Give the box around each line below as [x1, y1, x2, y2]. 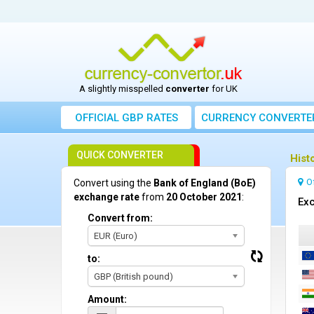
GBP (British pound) [94, 271, 173, 282]
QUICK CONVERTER [76, 149, 163, 161]
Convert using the [74, 177, 153, 189]
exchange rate [74, 191, 139, 203]
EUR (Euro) [94, 231, 137, 241]
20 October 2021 [166, 191, 242, 203]
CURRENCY [201, 111, 256, 124]
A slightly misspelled [78, 83, 165, 94]
